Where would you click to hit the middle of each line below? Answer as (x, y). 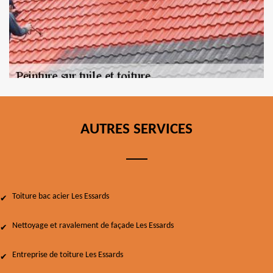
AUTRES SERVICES (136, 129)
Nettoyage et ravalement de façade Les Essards (93, 226)
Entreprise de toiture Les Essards (68, 255)
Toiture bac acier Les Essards (61, 197)
